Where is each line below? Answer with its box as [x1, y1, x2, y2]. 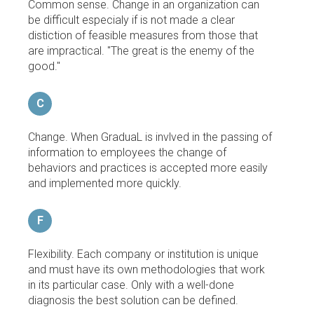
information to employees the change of [28, 145, 226, 159]
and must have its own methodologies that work [28, 262, 265, 276]
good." [28, 59, 60, 73]
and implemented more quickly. [28, 176, 182, 190]
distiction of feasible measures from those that [28, 28, 258, 42]
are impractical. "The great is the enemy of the [28, 43, 254, 57]
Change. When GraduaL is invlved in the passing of [28, 130, 272, 144]
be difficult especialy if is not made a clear [28, 13, 235, 27]
